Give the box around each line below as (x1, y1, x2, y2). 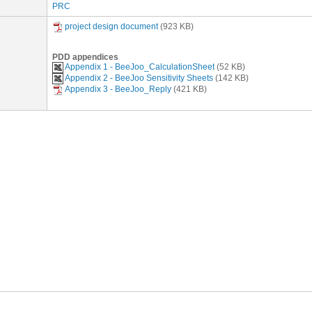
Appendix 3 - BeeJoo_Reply (65, 84, 171, 95)
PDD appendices (52, 52, 118, 62)
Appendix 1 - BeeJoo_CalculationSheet (65, 62, 214, 72)
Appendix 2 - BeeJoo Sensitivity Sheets (65, 73, 213, 84)
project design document (65, 22, 158, 32)
